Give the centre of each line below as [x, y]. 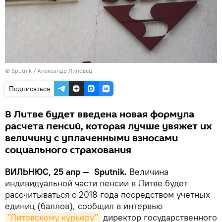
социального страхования [68, 150]
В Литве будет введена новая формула [100, 115]
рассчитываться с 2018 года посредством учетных [108, 195]
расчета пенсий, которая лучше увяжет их [109, 127]
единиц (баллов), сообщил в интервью [84, 206]
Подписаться [29, 89]
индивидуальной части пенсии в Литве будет [96, 183]
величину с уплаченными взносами [91, 139]
